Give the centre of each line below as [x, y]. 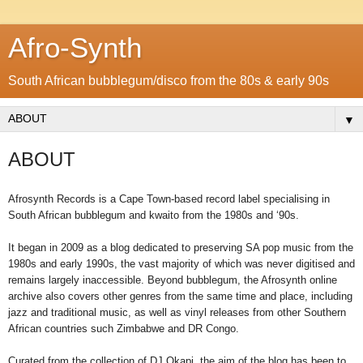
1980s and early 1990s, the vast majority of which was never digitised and [181, 263]
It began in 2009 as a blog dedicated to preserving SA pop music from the [181, 247]
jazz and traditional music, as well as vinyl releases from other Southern [177, 312]
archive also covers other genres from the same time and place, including [180, 296]
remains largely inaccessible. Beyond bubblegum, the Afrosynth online [173, 280]
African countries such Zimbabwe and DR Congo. [125, 328]
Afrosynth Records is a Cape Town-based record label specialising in [169, 199]
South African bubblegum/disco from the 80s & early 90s [169, 81]
